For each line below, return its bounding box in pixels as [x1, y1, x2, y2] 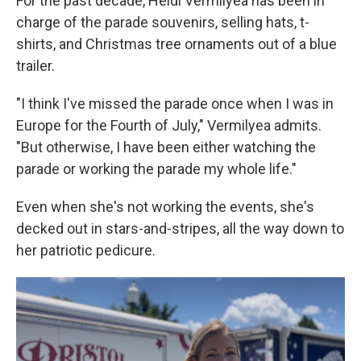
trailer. [16, 57, 55, 75]
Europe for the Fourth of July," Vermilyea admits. [16, 117, 322, 135]
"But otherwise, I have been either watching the [16, 139, 316, 156]
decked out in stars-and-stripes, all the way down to [16, 220, 344, 238]
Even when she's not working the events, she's [16, 198, 314, 216]
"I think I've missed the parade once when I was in [16, 95, 334, 113]
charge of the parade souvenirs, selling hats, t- [16, 14, 309, 31]
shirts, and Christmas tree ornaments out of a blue [16, 35, 337, 53]
